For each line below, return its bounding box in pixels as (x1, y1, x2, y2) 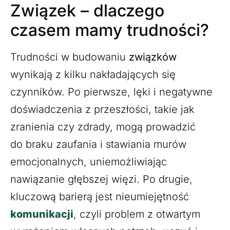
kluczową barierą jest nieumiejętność (10, 190, 189, 203)
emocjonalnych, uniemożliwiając (10, 155, 167, 168)
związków (129, 50, 177, 63)
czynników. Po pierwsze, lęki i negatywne (10, 85, 213, 98)
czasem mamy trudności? (10, 20, 209, 40)
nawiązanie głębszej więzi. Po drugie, (10, 172, 193, 185)
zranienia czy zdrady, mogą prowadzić (10, 120, 196, 133)
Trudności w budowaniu (10, 50, 129, 63)
